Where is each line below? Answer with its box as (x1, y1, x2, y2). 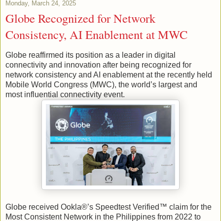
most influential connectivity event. (5, 90, 125, 99)
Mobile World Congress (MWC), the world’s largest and (5, 80, 197, 89)
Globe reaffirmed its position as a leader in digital (5, 50, 176, 59)
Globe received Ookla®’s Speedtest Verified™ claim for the (5, 202, 212, 211)
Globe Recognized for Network (5, 10, 155, 27)
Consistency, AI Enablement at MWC (5, 26, 187, 43)
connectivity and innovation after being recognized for (5, 60, 191, 69)
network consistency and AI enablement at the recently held (5, 70, 212, 79)
